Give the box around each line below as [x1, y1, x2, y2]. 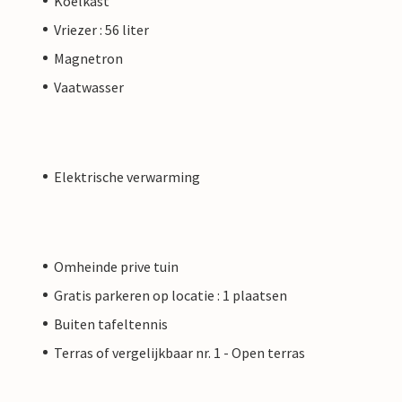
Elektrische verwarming [54, 167, 200, 186]
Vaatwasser [54, 77, 124, 96]
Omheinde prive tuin [54, 257, 179, 275]
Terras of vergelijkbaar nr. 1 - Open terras [54, 343, 305, 362]
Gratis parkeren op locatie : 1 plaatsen [54, 285, 287, 304]
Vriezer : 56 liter [54, 20, 149, 39]
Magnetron [54, 48, 123, 67]
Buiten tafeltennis [54, 314, 168, 333]
